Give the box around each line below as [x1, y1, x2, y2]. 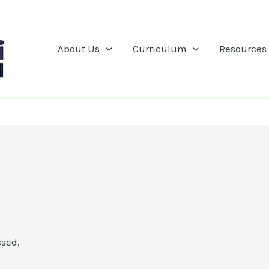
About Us [58, 43, 100, 55]
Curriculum [132, 43, 187, 55]
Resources [219, 43, 267, 55]
